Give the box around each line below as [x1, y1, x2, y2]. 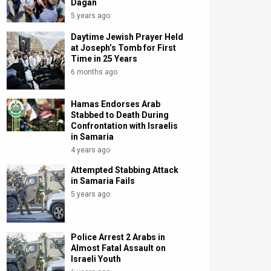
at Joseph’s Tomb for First [71, 43, 177, 53]
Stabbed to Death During [71, 110, 169, 120]
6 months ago [71, 68, 118, 77]
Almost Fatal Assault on [71, 243, 166, 253]
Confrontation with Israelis [71, 121, 178, 131]
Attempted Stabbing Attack [71, 165, 179, 175]
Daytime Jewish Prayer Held [71, 32, 184, 42]
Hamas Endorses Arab [71, 99, 161, 109]
